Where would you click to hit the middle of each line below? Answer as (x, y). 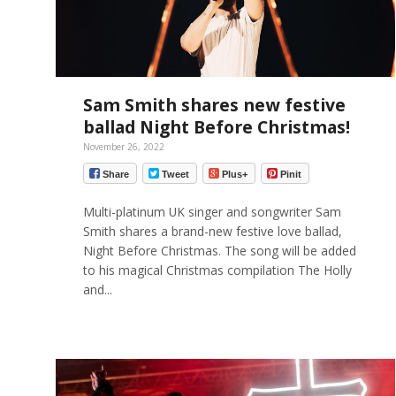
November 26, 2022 (123, 147)
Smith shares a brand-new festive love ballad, (212, 231)
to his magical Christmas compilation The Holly (217, 270)
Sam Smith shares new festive (214, 105)
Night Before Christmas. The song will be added (219, 250)
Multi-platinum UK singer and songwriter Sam (212, 211)
